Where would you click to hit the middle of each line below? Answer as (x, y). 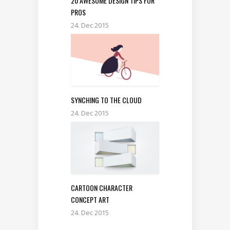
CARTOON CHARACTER (102, 187)
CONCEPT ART (90, 199)
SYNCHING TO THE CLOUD (106, 100)
